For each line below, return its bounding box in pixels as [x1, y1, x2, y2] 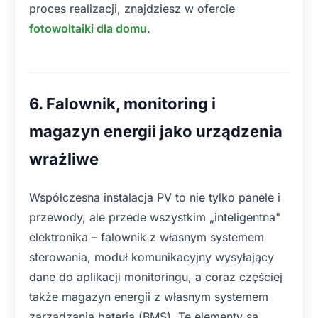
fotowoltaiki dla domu [29, 21, 147, 35]
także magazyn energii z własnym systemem [29, 290, 268, 304]
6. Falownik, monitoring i [29, 94, 216, 113]
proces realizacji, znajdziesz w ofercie [29, 1, 235, 16]
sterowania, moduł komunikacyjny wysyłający [29, 250, 274, 264]
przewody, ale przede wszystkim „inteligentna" [29, 210, 280, 224]
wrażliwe [29, 150, 99, 168]
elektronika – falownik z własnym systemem [29, 230, 264, 244]
